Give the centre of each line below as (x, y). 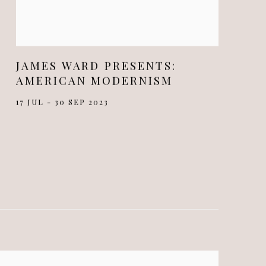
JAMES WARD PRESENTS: (96, 65)
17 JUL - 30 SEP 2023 (62, 102)
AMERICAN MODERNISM (94, 80)
